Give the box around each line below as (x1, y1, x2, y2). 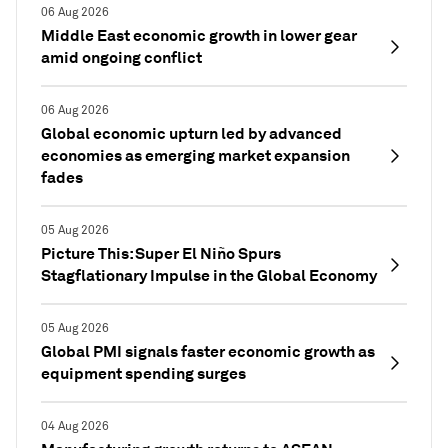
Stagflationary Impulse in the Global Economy (41, 265, 377, 286)
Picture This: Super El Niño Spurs (41, 243, 281, 264)
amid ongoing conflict (41, 47, 202, 68)
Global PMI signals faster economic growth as (41, 341, 375, 362)
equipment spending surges (41, 363, 246, 384)
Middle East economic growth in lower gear (41, 25, 357, 46)
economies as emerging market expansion (41, 145, 350, 166)
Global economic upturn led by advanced (41, 123, 342, 144)
